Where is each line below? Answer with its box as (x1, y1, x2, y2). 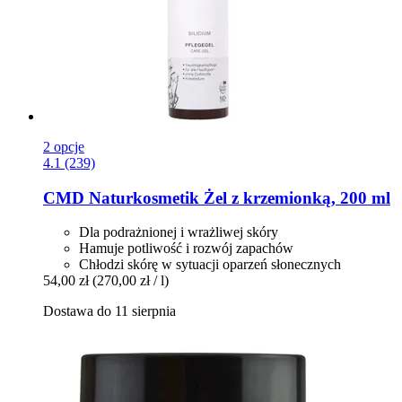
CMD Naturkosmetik (43, 188, 199, 207)
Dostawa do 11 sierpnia (43, 303, 176, 319)
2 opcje (43, 139, 84, 155)
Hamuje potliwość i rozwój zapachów (79, 240, 293, 257)
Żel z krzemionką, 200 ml (199, 188, 390, 207)
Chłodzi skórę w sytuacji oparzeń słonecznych (79, 257, 341, 273)
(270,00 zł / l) (92, 273, 169, 289)
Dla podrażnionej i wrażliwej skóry (79, 224, 278, 240)
